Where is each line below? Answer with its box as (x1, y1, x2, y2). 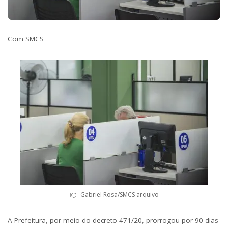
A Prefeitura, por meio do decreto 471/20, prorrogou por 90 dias (8, 216, 218, 225)
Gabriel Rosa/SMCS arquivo (80, 190, 159, 199)
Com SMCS (8, 34, 44, 44)
